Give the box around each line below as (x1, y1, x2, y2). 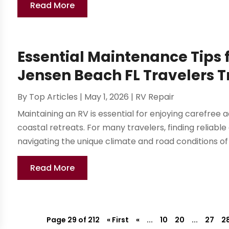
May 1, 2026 (84, 91, 129, 103)
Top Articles (29, 91, 78, 103)
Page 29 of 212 (46, 215, 100, 225)
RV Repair (135, 91, 175, 103)
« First (106, 215, 129, 225)
